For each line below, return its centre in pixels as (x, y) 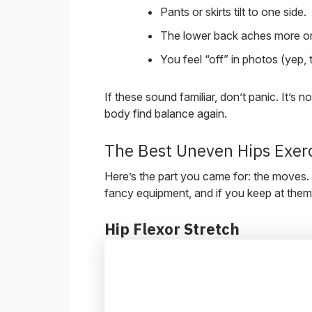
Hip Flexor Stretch (172, 229)
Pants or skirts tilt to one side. (233, 11)
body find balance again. (166, 113)
